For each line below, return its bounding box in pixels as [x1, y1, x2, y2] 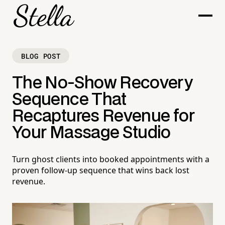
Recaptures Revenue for [12, 108, 194, 125]
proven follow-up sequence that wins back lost [12, 165, 189, 176]
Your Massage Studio [12, 125, 171, 142]
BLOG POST [21, 51, 61, 61]
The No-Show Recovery [12, 75, 193, 92]
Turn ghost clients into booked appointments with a [12, 154, 209, 165]
